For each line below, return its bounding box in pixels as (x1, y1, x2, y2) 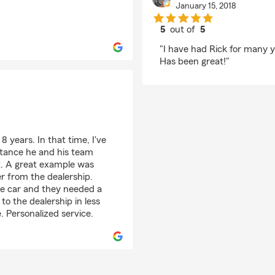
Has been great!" (160, 56, 230, 66)
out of (168, 25, 201, 34)
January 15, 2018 (175, 2, 236, 10)
